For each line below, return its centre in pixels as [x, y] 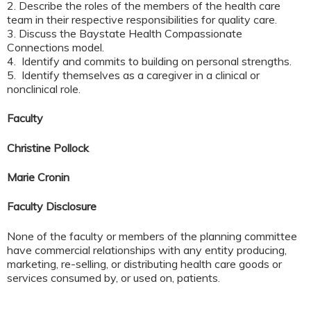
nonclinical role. [44, 89]
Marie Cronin [38, 177]
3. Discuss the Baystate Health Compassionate [125, 33]
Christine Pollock [48, 148]
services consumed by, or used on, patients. [114, 277]
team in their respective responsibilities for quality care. [142, 19]
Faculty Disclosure [52, 207]
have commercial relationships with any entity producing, [147, 250]
